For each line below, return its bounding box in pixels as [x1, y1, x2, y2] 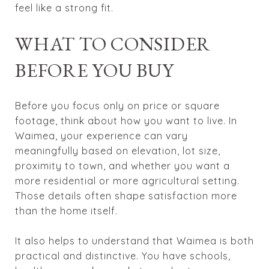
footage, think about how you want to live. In [15, 114, 237, 127]
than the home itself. [15, 204, 118, 217]
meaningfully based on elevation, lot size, [15, 144, 220, 157]
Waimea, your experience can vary [15, 129, 188, 142]
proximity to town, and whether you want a [15, 159, 230, 172]
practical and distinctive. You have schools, [15, 249, 231, 262]
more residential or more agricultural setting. [15, 174, 240, 187]
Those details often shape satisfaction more [15, 189, 237, 202]
